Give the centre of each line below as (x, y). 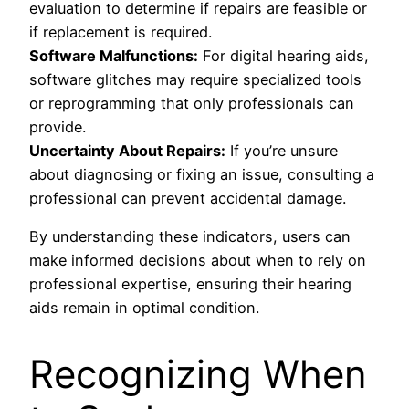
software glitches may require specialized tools (195, 79)
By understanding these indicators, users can (190, 236)
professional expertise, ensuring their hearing (190, 283)
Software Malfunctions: (114, 55)
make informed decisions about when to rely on (198, 260)
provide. (58, 126)
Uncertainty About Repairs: (127, 150)
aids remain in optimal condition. (144, 307)
